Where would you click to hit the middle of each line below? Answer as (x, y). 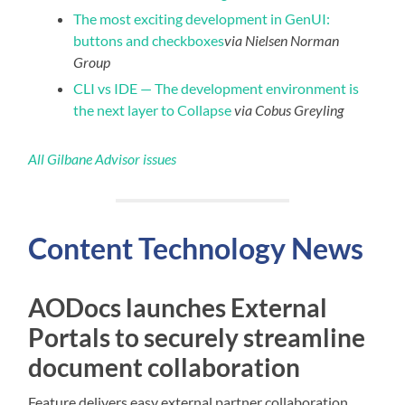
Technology (212, 248)
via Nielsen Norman (282, 40)
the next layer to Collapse (153, 109)
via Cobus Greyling (289, 109)
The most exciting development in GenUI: (202, 18)
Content (84, 248)
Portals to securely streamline (197, 337)
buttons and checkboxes (149, 40)
